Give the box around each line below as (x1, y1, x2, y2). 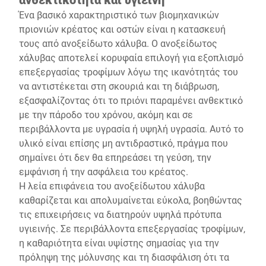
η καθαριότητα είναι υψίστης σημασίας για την (19, 236, 219, 249)
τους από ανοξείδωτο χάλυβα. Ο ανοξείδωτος (19, 37, 217, 49)
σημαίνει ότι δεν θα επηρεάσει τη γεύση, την (19, 151, 211, 163)
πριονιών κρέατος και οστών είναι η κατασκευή (19, 23, 226, 35)
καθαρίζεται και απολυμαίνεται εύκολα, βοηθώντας (19, 194, 242, 206)
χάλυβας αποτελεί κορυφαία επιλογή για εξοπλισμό (19, 51, 243, 64)
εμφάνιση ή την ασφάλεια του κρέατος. (19, 165, 188, 178)
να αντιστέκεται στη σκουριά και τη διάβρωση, (19, 80, 219, 92)
